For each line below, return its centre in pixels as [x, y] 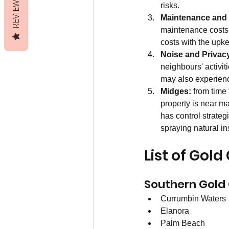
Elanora [175, 211]
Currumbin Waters [193, 199]
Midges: [176, 91]
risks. [170, 6]
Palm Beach [183, 223]
